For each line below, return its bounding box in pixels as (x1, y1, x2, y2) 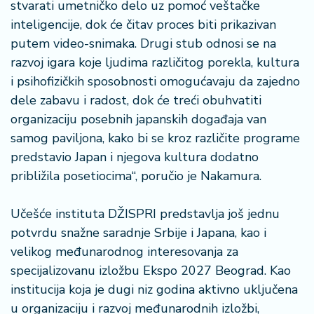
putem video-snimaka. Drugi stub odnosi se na (11, 35, 276, 52)
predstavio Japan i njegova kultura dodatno (11, 149, 259, 165)
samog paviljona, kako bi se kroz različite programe (11, 130, 300, 146)
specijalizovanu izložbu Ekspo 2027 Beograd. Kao (11, 262, 291, 279)
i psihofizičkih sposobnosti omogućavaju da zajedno (11, 73, 300, 90)
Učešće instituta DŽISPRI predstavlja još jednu (11, 205, 280, 222)
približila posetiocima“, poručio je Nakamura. (11, 168, 261, 184)
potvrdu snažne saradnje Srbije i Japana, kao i (11, 224, 266, 241)
